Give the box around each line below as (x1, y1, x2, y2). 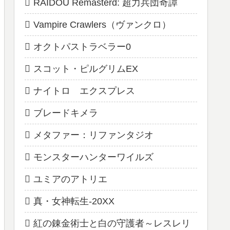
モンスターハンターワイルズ (33, 152, 154, 163)
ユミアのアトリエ (33, 174, 107, 185)
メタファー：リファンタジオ (33, 130, 154, 141)
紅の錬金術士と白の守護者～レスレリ (33, 218, 190, 229)
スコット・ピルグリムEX (33, 64, 138, 74)
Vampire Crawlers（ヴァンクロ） (33, 20, 171, 30)
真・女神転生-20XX (33, 196, 114, 207)
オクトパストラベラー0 (33, 42, 131, 52)
